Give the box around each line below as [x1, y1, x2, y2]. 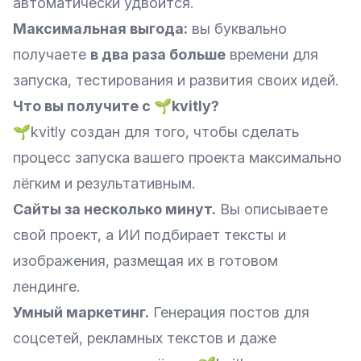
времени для [226, 46, 318, 63]
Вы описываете [216, 201, 328, 218]
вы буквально [188, 20, 287, 37]
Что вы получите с [13, 98, 154, 114]
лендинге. [13, 278, 80, 295]
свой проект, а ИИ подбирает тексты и [13, 226, 286, 243]
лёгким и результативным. [13, 175, 195, 192]
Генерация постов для [149, 304, 309, 321]
